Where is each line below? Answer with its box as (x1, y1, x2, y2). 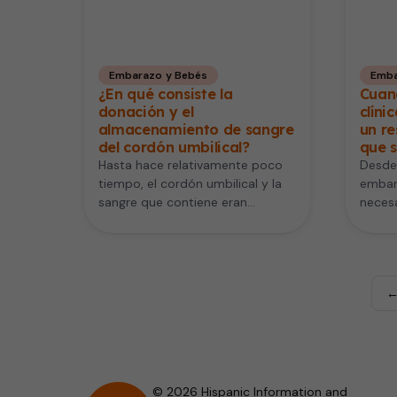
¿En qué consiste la (97, 85, 233, 104)
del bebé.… (97, 231, 160, 248)
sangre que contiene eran (97, 194, 247, 211)
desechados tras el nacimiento (97, 213, 279, 230)
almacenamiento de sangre (97, 121, 294, 139)
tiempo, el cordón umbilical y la (97, 175, 282, 192)
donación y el (97, 103, 194, 121)
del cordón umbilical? (97, 138, 250, 157)
